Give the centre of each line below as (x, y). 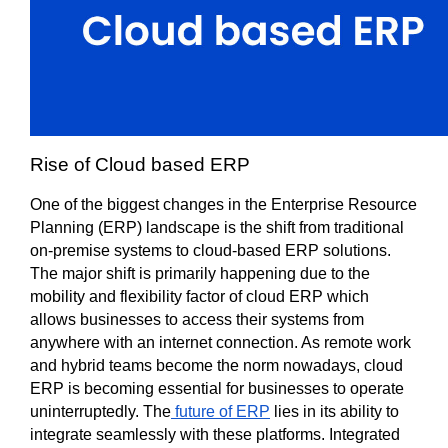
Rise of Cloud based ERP (142, 165)
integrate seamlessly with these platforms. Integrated (215, 435)
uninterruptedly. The (100, 412)
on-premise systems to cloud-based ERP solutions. (210, 251)
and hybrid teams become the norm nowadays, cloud (216, 366)
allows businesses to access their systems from (197, 320)
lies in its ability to (334, 412)
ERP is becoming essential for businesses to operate (217, 389)
